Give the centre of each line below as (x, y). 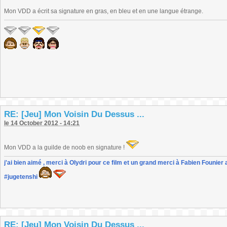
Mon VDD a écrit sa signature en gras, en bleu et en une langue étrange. (104, 11)
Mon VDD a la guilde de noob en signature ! (65, 147)
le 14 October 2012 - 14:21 (42, 123)
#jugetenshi (21, 177)
